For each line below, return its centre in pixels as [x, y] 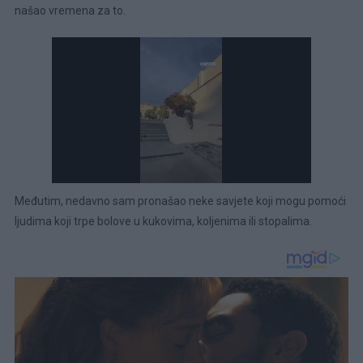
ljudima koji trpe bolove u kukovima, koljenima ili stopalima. [163, 222]
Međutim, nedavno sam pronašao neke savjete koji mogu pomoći [180, 201]
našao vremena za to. [70, 11]
